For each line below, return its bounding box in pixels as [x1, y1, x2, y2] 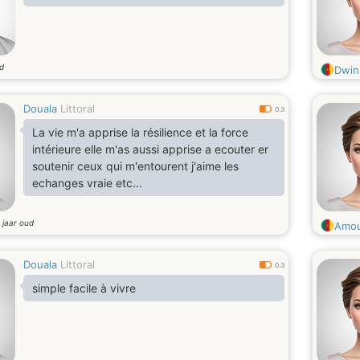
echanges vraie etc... [32, 176, 142, 190]
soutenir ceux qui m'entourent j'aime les [32, 159, 239, 173]
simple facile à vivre [32, 281, 136, 295]
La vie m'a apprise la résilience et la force [32, 125, 248, 139]
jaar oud [2, 218, 34, 227]
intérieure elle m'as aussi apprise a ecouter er [32, 142, 84, 156]
